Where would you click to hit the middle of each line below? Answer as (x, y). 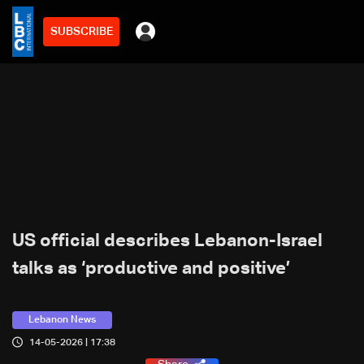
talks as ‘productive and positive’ (151, 269)
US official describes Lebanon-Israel (167, 241)
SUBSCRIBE (81, 31)
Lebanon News (62, 320)
